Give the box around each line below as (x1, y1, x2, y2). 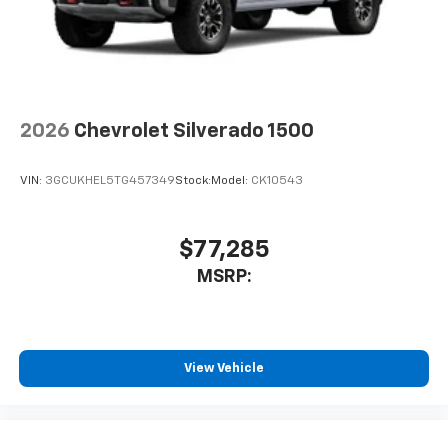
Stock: (175, 174, 211, 187)
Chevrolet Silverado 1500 (74, 121, 314, 142)
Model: (211, 174, 251, 187)
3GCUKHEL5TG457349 (45, 174, 175, 187)
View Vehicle (184, 361, 264, 375)
